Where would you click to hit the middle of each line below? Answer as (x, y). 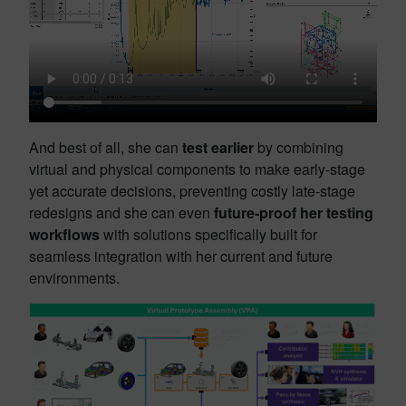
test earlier (220, 147)
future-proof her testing (294, 212)
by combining (300, 147)
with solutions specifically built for (208, 234)
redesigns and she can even (121, 212)
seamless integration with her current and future (181, 256)
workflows (64, 234)
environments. (74, 277)
